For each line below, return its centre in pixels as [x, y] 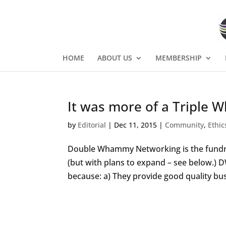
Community [185, 125]
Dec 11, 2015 [136, 125]
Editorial [92, 125]
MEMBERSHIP [178, 58]
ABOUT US [115, 58]
